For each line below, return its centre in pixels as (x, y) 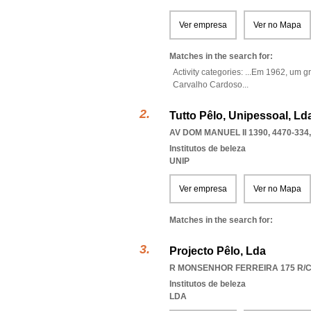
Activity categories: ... (212, 72)
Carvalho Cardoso (208, 85)
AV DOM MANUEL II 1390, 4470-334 (239, 133)
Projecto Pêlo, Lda (218, 251)
